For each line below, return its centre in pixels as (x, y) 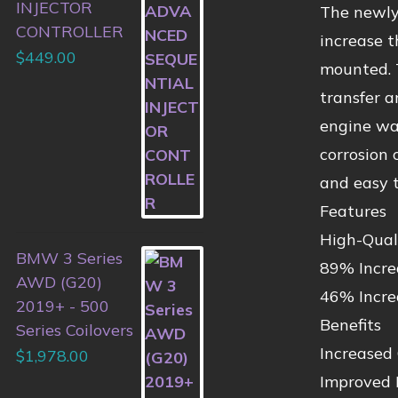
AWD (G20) (59, 282)
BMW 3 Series (69, 258)
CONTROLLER (70, 31)
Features (353, 211)
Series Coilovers (75, 330)
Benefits (350, 324)
